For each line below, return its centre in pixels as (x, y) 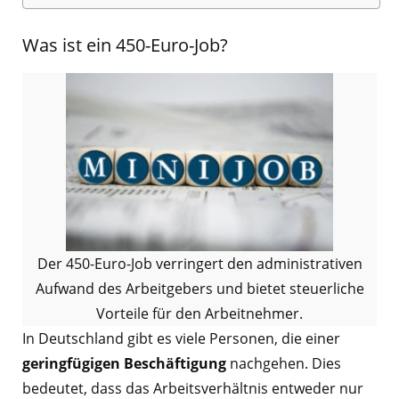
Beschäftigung (175, 364)
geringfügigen (71, 364)
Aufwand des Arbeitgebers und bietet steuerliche (199, 289)
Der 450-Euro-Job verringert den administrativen (199, 264)
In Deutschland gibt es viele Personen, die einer (181, 339)
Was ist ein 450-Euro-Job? (125, 45)
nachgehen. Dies (284, 364)
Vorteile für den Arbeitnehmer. (199, 314)
